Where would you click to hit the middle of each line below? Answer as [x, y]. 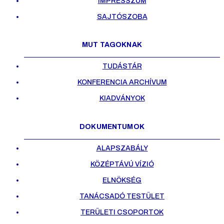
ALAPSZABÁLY [122, 148]
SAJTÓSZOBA [122, 16]
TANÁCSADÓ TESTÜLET [122, 196]
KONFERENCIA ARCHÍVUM [122, 82]
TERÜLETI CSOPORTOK [122, 212]
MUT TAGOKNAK [112, 45]
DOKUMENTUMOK [112, 126]
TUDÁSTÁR [122, 66]
